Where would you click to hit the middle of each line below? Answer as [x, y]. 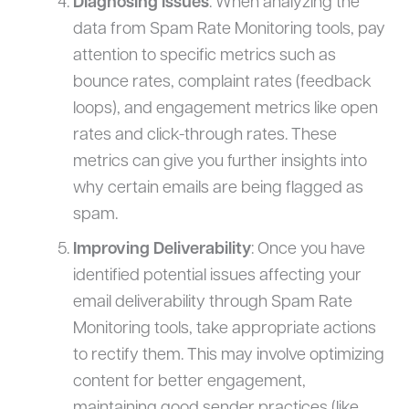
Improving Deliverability [162, 250]
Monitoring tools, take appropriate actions [224, 330]
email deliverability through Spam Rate [212, 303]
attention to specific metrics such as [204, 56]
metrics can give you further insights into [220, 162]
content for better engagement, [189, 383]
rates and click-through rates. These [204, 135]
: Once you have [308, 250]
